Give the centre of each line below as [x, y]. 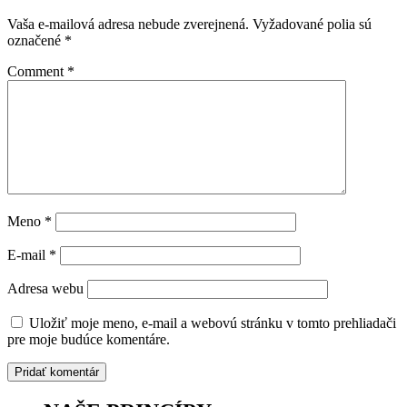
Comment [37, 72]
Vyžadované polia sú [312, 25]
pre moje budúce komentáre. [89, 340]
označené [36, 41]
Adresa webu [45, 289]
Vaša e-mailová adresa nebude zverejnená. [128, 25]
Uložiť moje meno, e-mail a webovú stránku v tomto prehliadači [213, 323]
